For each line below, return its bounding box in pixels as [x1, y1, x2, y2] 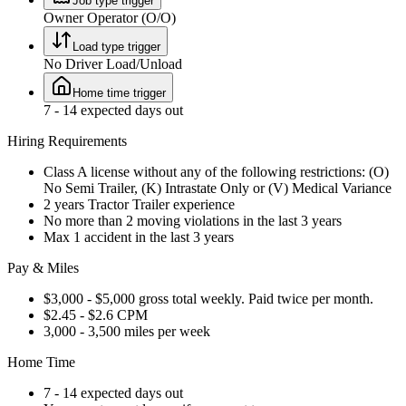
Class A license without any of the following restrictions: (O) [43, 163, 389, 179]
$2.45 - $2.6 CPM [43, 306, 148, 323]
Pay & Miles [7, 259, 79, 275]
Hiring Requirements [7, 132, 127, 149]
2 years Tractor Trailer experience [43, 196, 235, 212]
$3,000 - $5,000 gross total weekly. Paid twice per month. [43, 290, 373, 306]
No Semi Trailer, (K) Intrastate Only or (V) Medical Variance [43, 179, 391, 196]
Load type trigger [72, 39, 160, 53]
